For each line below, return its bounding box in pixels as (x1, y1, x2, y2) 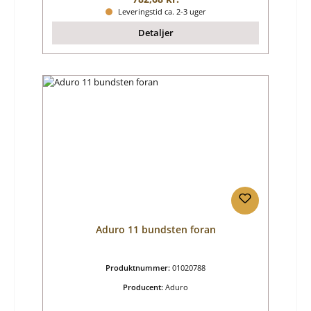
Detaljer (137, 26, 174, 39)
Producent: (123, 281, 165, 292)
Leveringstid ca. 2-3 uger (115, 6, 206, 17)
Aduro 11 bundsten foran (95, 222, 216, 236)
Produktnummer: (106, 262, 172, 273)
